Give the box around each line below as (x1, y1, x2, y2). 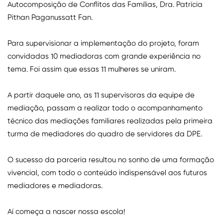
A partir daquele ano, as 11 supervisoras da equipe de (7, 91, 195, 99)
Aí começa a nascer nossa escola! (7, 208, 125, 216)
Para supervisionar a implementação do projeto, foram (7, 39, 199, 47)
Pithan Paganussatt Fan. (7, 13, 93, 21)
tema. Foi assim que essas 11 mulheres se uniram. (7, 65, 176, 73)
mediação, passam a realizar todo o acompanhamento (7, 104, 203, 112)
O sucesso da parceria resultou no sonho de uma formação (7, 156, 214, 164)
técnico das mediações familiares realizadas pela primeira (7, 117, 213, 125)
